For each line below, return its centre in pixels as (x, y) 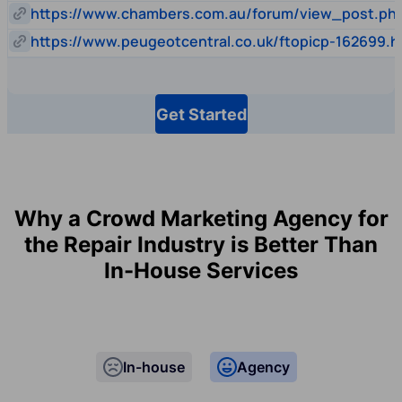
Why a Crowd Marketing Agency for (201, 219)
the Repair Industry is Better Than (201, 245)
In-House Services (201, 271)
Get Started (201, 114)
